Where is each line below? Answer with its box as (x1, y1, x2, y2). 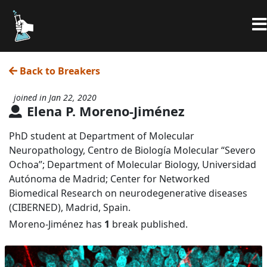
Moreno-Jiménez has (9, 217, 104, 231)
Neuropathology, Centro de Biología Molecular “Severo (9, 143, 256, 157)
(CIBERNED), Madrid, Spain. (9, 200, 131, 214)
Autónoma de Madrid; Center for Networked (9, 172, 210, 185)
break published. (110, 217, 188, 231)
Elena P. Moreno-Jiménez (27, 102, 185, 120)
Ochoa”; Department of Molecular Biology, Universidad (9, 157, 256, 171)
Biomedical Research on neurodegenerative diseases (9, 186, 247, 200)
